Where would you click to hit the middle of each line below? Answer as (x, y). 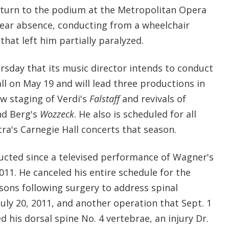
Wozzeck (57, 114)
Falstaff (104, 98)
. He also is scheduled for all (135, 114)
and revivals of (153, 98)
